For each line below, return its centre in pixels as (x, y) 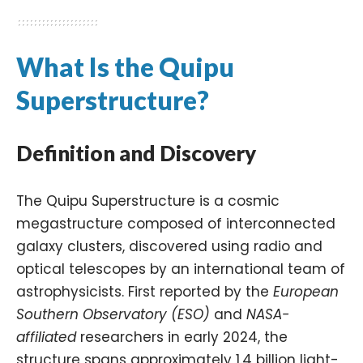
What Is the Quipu (125, 66)
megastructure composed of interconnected (176, 223)
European (306, 291)
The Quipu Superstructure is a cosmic (148, 201)
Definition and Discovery (136, 153)
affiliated (46, 337)
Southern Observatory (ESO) (113, 314)
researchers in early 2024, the (182, 337)
